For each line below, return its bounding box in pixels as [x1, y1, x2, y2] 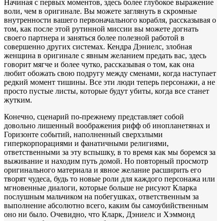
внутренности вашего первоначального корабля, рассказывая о [4, 15, 216, 24]
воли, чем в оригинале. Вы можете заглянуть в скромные [4, 6, 197, 15]
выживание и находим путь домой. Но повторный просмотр [4, 156, 208, 165]
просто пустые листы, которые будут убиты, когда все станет [4, 86, 209, 95]
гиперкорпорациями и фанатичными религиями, [4, 139, 169, 147]
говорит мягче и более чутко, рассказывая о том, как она [4, 60, 194, 69]
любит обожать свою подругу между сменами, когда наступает [4, 69, 216, 77]
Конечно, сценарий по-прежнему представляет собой [4, 112, 184, 121]
